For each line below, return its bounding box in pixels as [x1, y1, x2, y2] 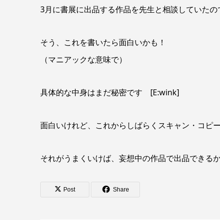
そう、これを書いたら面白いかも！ [40, 37, 166, 48]
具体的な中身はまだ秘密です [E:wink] [40, 87, 179, 98]
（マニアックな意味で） [40, 54, 127, 65]
